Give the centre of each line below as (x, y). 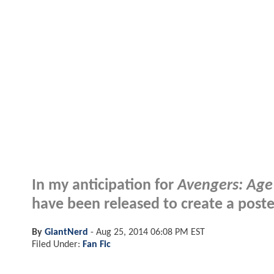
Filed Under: (57, 244)
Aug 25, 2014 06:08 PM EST (150, 232)
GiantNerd (66, 232)
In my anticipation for (105, 185)
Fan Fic (97, 244)
